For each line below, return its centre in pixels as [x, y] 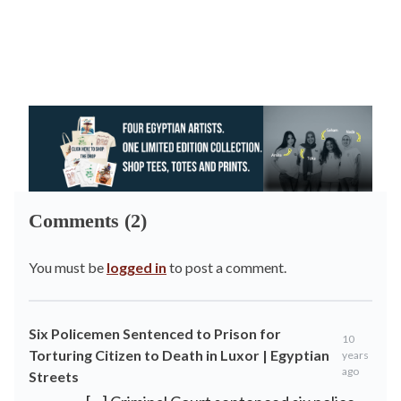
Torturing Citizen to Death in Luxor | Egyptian [179, 355]
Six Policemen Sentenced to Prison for [155, 333]
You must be [68, 267]
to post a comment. [226, 267]
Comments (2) [88, 221]
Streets [54, 376]
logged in [137, 267]
